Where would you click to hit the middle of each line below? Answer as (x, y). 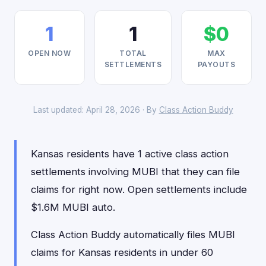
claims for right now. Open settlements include (139, 189)
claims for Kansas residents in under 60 (122, 252)
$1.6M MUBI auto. (73, 207)
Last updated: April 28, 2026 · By (96, 110)
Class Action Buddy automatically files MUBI (133, 235)
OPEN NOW (50, 53)
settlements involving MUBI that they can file (135, 172)
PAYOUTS (216, 64)
